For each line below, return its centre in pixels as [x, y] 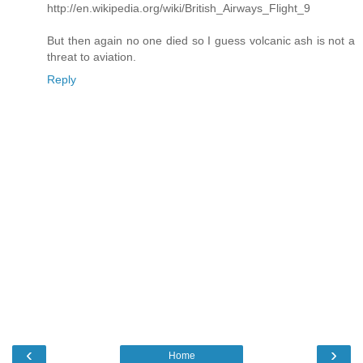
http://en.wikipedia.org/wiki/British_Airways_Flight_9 [179, 9]
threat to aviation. [92, 57]
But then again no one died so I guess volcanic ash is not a [201, 41]
